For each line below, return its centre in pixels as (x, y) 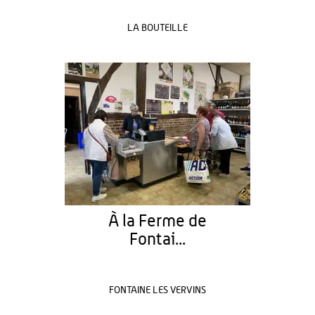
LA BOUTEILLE (157, 28)
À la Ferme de (157, 221)
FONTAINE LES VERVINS (157, 290)
